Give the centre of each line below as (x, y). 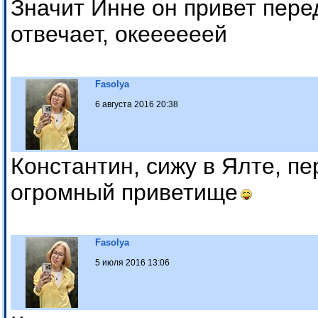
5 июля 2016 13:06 (132, 263)
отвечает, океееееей (119, 34)
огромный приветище (124, 193)
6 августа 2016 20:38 (137, 105)
